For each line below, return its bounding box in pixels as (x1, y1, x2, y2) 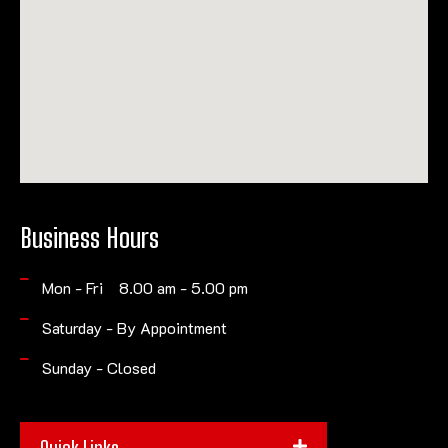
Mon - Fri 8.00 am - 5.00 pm (41, 276, 248, 298)
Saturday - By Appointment (41, 316, 227, 338)
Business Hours (20, 221, 159, 254)
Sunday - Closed (41, 356, 156, 378)
